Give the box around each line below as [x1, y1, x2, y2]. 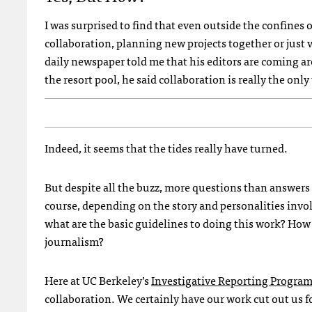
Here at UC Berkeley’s [45, 270, 151, 289]
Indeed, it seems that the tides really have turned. [45, 138, 288, 157]
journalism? [45, 231, 104, 250]
